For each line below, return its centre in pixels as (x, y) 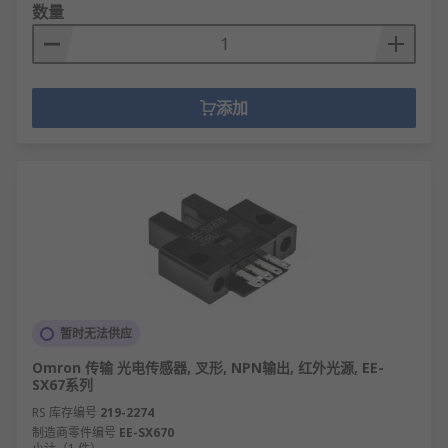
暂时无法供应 (96, 333)
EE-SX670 (146, 432)
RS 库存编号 (64, 412)
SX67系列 (62, 384)
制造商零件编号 (74, 432)
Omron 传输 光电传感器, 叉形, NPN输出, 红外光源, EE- (208, 367)
